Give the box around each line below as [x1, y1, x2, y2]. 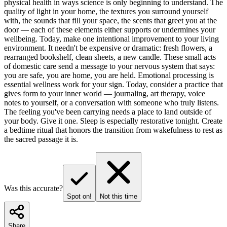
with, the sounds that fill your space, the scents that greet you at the [4, 16, 217, 25]
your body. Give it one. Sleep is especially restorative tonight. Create [4, 116, 222, 125]
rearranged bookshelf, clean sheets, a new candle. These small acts [4, 52, 216, 61]
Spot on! [67, 192, 92, 200]
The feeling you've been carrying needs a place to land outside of [4, 107, 211, 116]
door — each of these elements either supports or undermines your [4, 25, 215, 34]
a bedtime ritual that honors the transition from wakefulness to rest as [4, 125, 222, 134]
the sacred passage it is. [4, 134, 78, 143]
